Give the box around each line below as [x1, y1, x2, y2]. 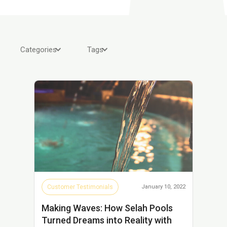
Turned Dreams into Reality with [42, 214, 172, 225]
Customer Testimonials [47, 183, 113, 191]
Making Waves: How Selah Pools [42, 202, 173, 213]
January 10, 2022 [141, 183, 185, 190]
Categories [20, 45, 57, 54]
